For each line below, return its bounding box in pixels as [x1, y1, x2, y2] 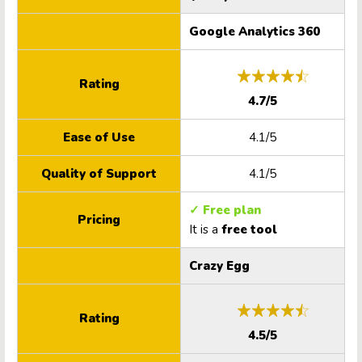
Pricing [78, 212, 120, 229]
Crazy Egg [189, 258, 250, 275]
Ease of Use [63, 129, 135, 146]
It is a [189, 221, 221, 238]
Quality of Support [41, 166, 157, 183]
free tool [221, 221, 277, 238]
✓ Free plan [189, 202, 264, 219]
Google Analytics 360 [189, 23, 320, 40]
